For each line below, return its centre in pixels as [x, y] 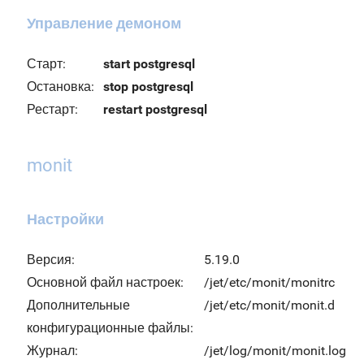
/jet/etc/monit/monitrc [269, 282]
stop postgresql [148, 87]
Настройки [65, 219]
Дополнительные [78, 305]
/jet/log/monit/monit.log [275, 351]
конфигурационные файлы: [110, 328]
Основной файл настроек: [105, 282]
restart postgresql [155, 109]
